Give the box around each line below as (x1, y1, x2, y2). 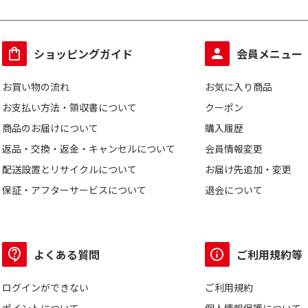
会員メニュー (236, 45, 303, 62)
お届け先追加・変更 (205, 162, 292, 176)
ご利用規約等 (236, 246, 303, 263)
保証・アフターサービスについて (2, 183, 146, 197)
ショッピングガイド (34, 45, 133, 62)
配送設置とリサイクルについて (2, 162, 137, 176)
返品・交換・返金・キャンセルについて (2, 142, 175, 155)
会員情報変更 (205, 142, 263, 155)
